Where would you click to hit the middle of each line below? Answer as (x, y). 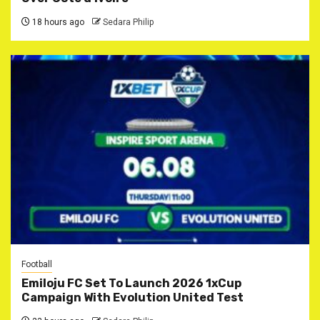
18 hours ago (57, 22)
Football (37, 265)
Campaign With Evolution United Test (132, 298)
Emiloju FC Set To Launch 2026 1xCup (131, 284)
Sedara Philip (128, 22)
